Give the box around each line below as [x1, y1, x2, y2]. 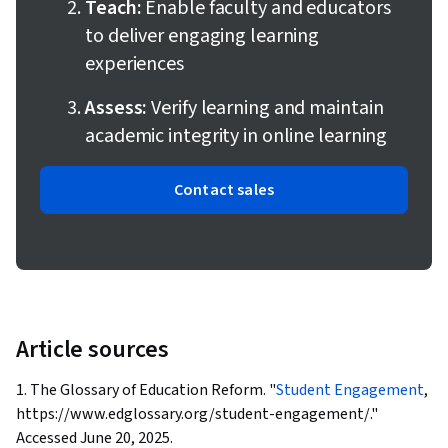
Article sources [16, 332, 169, 368]
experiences [85, 50, 184, 79]
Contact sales [173, 179, 275, 202]
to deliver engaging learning [85, 22, 320, 51]
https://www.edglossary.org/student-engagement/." [16, 403, 378, 426]
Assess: [85, 94, 148, 123]
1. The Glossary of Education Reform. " [16, 379, 276, 402]
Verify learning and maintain [147, 94, 384, 123]
